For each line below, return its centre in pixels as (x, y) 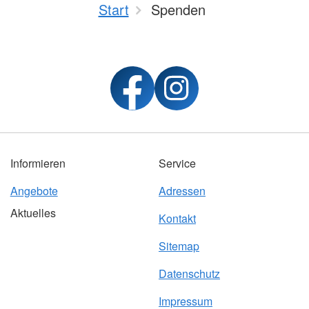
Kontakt (177, 219)
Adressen (182, 191)
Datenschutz (189, 274)
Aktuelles (33, 213)
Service (177, 163)
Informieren (38, 163)
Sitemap (179, 246)
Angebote (34, 191)
